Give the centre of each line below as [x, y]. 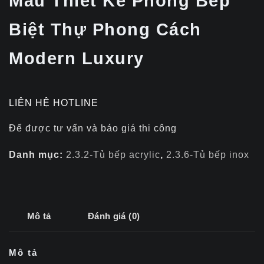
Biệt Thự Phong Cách [105, 30]
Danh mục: [37, 155]
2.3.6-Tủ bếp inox [208, 155]
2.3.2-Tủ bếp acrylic [113, 155]
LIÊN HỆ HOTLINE [54, 103]
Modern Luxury [77, 59]
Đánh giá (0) [114, 216]
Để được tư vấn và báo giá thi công [93, 128]
